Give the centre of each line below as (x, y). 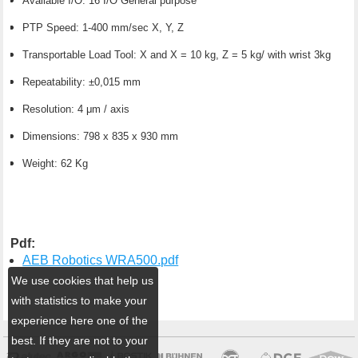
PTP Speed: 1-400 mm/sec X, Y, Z (105, 27)
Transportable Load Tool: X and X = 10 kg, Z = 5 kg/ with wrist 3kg (179, 54)
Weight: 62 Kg (56, 163)
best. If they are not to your (80, 340)
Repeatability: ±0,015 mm (84, 82)
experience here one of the (80, 320)
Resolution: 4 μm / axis (78, 109)
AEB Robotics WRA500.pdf (101, 260)
